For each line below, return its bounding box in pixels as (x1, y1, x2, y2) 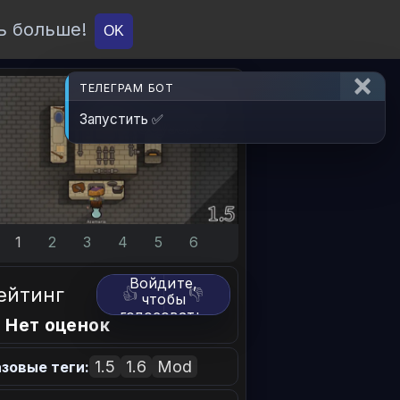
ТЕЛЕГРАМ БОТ (79, 81, 174, 96)
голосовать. (120, 306, 207, 325)
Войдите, (129, 274, 198, 293)
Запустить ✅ (79, 110, 163, 128)
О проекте (198, 21, 272, 38)
